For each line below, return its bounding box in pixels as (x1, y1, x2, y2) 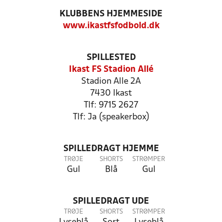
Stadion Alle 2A (81, 77, 141, 86)
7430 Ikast (90, 89, 132, 98)
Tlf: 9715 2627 (84, 101, 138, 110)
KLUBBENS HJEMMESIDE (59, 10, 163, 18)
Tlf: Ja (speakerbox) (72, 113, 150, 121)
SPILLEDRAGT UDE (73, 197, 149, 206)
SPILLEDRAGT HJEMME (63, 145, 159, 153)
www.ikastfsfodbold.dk (62, 22, 160, 30)
